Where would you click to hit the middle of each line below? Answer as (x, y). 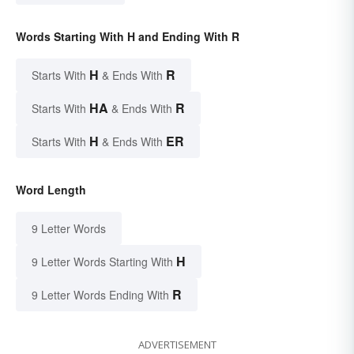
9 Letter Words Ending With (100, 294)
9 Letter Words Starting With (102, 261)
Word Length (51, 189)
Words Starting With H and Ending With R (128, 36)
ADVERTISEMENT (177, 344)
